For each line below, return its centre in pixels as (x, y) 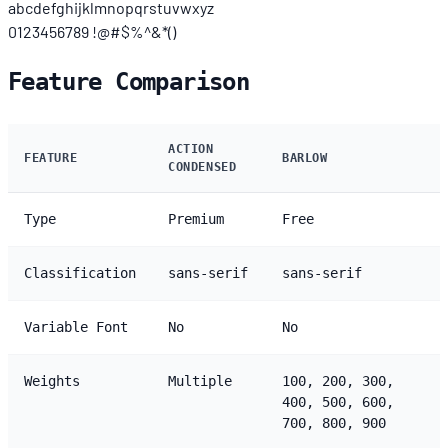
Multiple (200, 380)
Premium (196, 218)
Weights (52, 380)
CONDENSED (202, 166)
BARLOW (305, 157)
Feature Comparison (129, 81)
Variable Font (76, 326)
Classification (80, 272)
